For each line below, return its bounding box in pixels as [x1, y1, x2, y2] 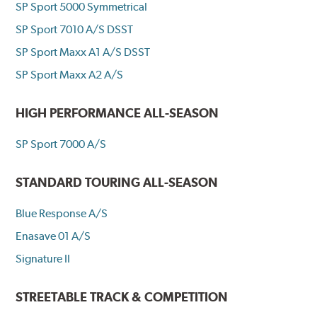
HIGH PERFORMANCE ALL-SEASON [16, 105, 219, 121]
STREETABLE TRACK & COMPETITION [16, 289, 229, 305]
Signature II [16, 252, 71, 266]
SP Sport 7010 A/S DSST [16, 23, 134, 37]
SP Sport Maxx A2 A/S [16, 68, 124, 82]
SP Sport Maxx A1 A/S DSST [16, 45, 151, 59]
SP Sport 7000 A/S [16, 137, 107, 151]
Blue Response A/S [16, 207, 108, 221]
